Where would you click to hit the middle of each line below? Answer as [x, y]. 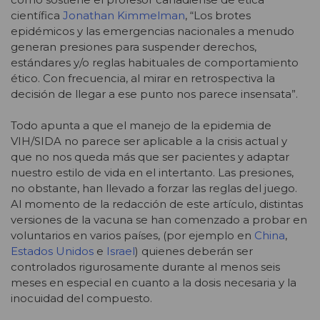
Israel [121, 251]
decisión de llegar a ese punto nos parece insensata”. [154, 94]
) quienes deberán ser [194, 251]
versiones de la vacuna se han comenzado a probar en [159, 220]
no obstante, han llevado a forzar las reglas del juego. [154, 189]
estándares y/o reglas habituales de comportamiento [155, 62]
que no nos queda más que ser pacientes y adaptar [150, 157]
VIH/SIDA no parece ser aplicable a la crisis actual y [149, 141]
